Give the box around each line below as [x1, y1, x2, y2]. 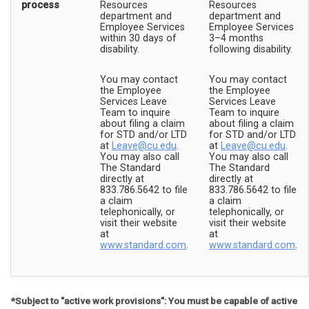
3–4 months [209, 32, 263, 45]
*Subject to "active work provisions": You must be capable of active [10, 295, 297, 307]
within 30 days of [100, 32, 177, 45]
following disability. [209, 43, 292, 56]
